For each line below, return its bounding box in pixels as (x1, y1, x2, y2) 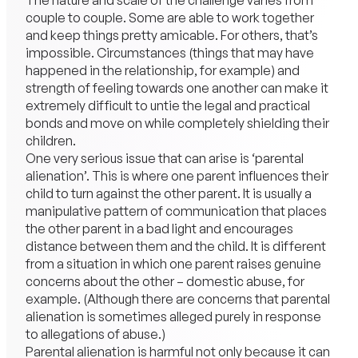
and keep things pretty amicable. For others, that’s (25, 27, 318, 44)
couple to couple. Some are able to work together (25, 10, 314, 26)
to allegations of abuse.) (25, 326, 165, 343)
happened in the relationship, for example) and (25, 62, 300, 79)
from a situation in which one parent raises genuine (25, 256, 321, 272)
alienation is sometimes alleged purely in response (25, 308, 321, 325)
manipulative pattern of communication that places (25, 203, 327, 220)
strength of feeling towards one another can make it (25, 80, 328, 97)
